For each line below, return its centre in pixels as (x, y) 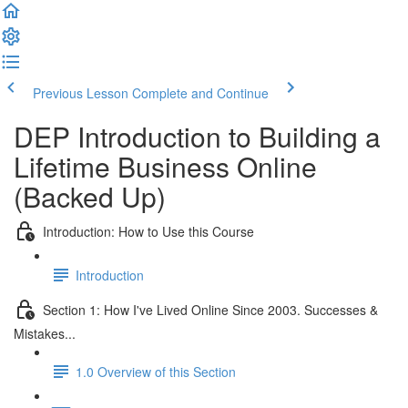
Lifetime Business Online (165, 166)
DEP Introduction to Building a (197, 136)
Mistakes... (45, 333)
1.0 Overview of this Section (156, 371)
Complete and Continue (200, 93)
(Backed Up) (90, 196)
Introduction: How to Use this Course (148, 231)
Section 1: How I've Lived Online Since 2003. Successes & (210, 309)
